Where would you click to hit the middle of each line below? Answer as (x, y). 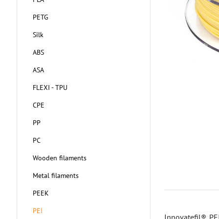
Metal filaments (55, 175)
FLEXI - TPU (50, 88)
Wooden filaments (59, 158)
